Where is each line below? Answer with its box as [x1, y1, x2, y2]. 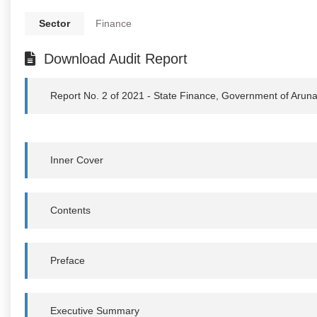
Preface [50, 254, 85, 266]
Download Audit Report [44, 50, 188, 67]
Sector [39, 17, 70, 29]
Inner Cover [50, 154, 103, 166]
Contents [50, 204, 91, 216]
